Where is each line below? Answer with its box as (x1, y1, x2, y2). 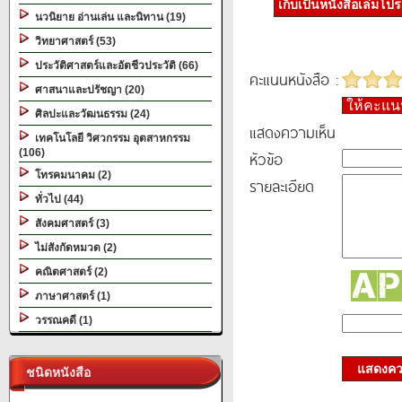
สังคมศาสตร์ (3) (30, 217, 109, 230)
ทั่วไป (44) (30, 193, 83, 205)
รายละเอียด (249, 174, 314, 197)
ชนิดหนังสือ (19, 365, 91, 380)
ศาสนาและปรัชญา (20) (30, 83, 144, 96)
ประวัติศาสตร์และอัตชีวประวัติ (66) (30, 59, 198, 72)
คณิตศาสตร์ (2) (30, 266, 108, 278)
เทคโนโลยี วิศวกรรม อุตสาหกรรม (30, 132, 190, 144)
